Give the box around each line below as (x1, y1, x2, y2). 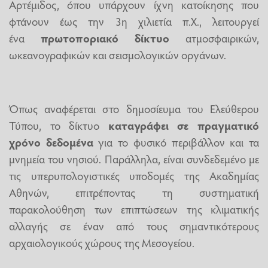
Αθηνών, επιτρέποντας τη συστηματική (9, 184, 259, 200)
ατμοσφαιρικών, (169, 30, 259, 46)
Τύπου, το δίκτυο (9, 117, 108, 133)
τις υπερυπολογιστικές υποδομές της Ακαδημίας (9, 167, 259, 184)
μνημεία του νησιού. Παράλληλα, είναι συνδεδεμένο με (9, 151, 259, 167)
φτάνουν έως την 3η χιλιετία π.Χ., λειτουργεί (9, 13, 259, 29)
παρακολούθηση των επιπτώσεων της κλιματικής (9, 201, 259, 217)
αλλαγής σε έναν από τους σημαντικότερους (9, 218, 259, 234)
